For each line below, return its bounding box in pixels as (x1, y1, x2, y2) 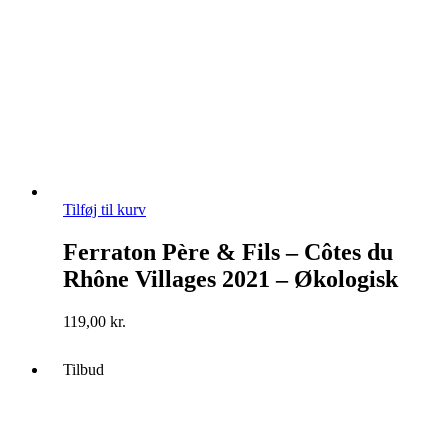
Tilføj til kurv (63, 201, 146, 219)
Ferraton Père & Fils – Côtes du (63, 239, 393, 266)
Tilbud (63, 361, 104, 379)
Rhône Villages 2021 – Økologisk (63, 266, 398, 293)
